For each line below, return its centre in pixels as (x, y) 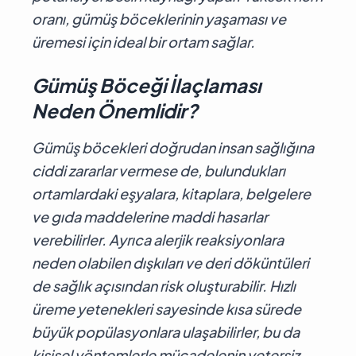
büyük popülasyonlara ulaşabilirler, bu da (166, 331)
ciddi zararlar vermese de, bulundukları (159, 170)
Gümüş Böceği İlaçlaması (146, 85)
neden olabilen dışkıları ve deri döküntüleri (170, 262)
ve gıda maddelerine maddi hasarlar (150, 216)
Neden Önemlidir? (115, 110)
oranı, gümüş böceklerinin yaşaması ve (159, 18)
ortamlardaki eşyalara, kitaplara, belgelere (171, 193)
